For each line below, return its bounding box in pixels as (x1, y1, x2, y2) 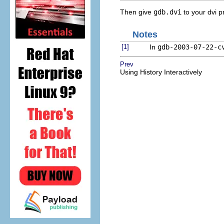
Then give (120, 8, 153, 16)
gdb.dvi (153, 8, 181, 16)
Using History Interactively (120, 67, 202, 76)
